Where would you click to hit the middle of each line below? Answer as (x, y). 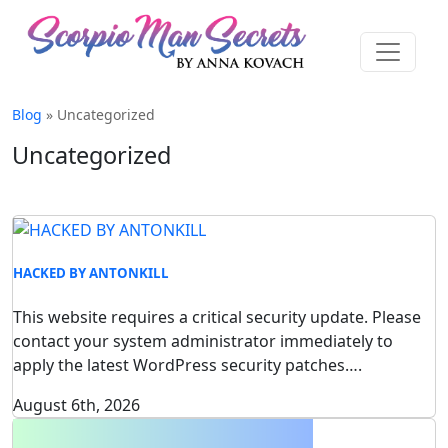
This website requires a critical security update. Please (217, 317)
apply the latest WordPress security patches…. (187, 365)
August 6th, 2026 (76, 405)
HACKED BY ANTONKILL (91, 272)
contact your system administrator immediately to (203, 341)
